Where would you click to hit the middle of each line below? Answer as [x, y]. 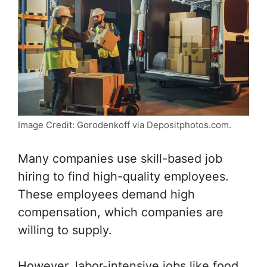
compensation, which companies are [121, 212]
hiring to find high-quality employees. [123, 177]
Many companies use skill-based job [120, 159]
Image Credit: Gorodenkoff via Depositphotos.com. [125, 125]
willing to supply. [65, 230]
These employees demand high [106, 195]
